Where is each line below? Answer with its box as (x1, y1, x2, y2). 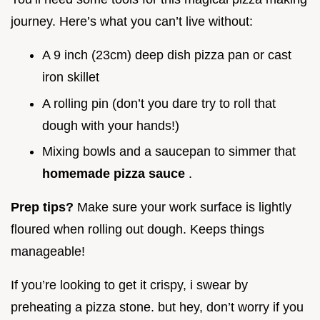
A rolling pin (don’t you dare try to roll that (42, 96, 276, 111)
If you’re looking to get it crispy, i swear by (11, 278, 248, 293)
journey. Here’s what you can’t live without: (11, 14, 253, 29)
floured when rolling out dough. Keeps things (11, 222, 264, 237)
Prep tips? (11, 200, 77, 215)
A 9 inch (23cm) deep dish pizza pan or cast (42, 47, 291, 62)
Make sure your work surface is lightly (77, 200, 291, 215)
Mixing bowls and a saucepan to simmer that (42, 144, 296, 159)
